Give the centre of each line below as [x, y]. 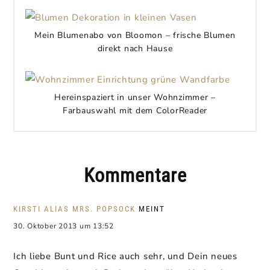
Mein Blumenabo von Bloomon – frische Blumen [135, 35]
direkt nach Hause [135, 48]
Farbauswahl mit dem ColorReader [135, 111]
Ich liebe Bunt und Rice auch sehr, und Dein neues [125, 256]
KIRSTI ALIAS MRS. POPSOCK [74, 209]
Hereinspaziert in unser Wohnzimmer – [135, 97]
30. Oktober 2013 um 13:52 [64, 226]
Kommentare [135, 175]
